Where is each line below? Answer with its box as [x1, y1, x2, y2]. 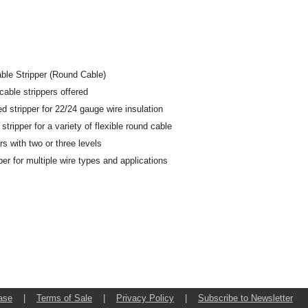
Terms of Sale [36, 293, 92, 303]
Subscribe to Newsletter [198, 293, 293, 303]
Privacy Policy [116, 293, 174, 303]
